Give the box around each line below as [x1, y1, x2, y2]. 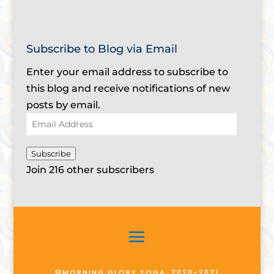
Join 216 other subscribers [26, 163, 154, 176]
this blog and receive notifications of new [26, 82, 230, 94]
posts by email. [26, 98, 100, 111]
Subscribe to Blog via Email [26, 42, 177, 56]
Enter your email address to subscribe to [26, 65, 228, 78]
